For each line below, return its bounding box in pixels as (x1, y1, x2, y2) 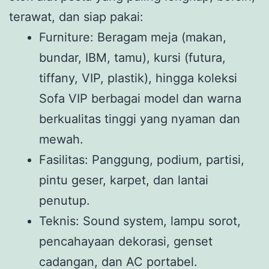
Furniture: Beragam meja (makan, (39, 29, 226, 44)
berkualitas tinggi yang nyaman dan (39, 111, 240, 126)
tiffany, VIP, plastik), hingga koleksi (39, 70, 237, 85)
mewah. (39, 131, 83, 147)
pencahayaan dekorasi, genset (39, 234, 213, 249)
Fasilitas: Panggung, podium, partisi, (39, 152, 244, 167)
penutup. (39, 193, 90, 208)
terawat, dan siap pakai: (9, 9, 144, 24)
